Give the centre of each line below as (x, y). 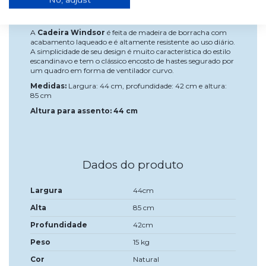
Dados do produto (133, 164)
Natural (146, 259)
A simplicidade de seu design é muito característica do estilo (130, 52)
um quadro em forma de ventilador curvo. (102, 71)
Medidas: (48, 86)
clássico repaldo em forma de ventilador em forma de (120, 8)
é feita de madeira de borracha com (167, 33)
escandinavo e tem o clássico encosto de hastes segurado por (132, 61)
